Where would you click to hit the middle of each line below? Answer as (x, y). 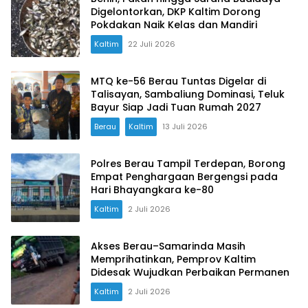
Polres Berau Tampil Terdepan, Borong (188, 163)
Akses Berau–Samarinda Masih (168, 246)
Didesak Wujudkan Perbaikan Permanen (190, 272)
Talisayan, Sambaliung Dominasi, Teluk (188, 94)
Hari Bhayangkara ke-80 (152, 189)
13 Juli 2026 (185, 126)
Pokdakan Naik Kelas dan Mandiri (174, 24)
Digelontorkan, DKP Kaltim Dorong (176, 11)
